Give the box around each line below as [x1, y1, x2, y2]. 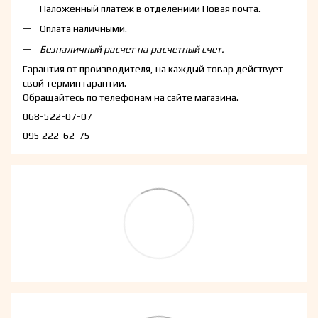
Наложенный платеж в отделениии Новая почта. [40, 2, 261, 14]
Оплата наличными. [40, 23, 127, 35]
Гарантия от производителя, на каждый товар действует [23, 63, 283, 75]
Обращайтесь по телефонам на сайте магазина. [23, 92, 238, 103]
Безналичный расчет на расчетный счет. [40, 43, 224, 55]
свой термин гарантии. [23, 77, 126, 89]
